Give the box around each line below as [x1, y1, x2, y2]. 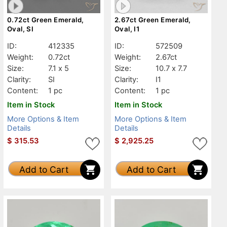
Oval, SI [7, 24, 34, 33]
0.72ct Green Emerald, [7, 15, 84, 24]
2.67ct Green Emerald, [115, 15, 191, 24]
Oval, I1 [115, 24, 140, 33]
